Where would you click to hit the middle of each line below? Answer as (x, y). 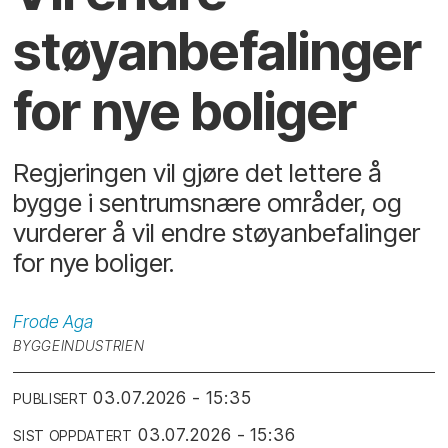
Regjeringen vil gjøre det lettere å (198, 172)
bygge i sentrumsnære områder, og (208, 202)
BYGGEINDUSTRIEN (79, 345)
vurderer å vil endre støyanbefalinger (217, 232)
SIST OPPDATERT (73, 435)
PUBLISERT (51, 398)
